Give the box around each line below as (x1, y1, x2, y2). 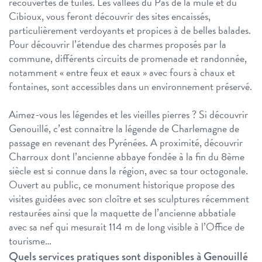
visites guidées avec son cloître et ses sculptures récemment (9, 191, 249, 207)
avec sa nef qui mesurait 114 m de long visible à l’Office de (9, 219, 244, 235)
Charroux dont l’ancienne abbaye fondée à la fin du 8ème (9, 149, 244, 165)
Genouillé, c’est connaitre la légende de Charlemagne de (9, 120, 239, 137)
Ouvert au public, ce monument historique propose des (9, 177, 235, 193)
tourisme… (9, 233, 51, 249)
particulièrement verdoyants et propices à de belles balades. (9, 22, 251, 39)
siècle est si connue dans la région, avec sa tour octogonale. (9, 163, 248, 179)
